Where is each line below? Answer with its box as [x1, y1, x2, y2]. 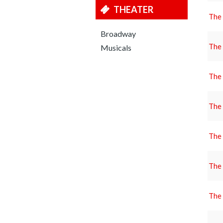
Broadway [101, 29, 136, 38]
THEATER [113, 4, 153, 15]
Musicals [101, 43, 131, 52]
